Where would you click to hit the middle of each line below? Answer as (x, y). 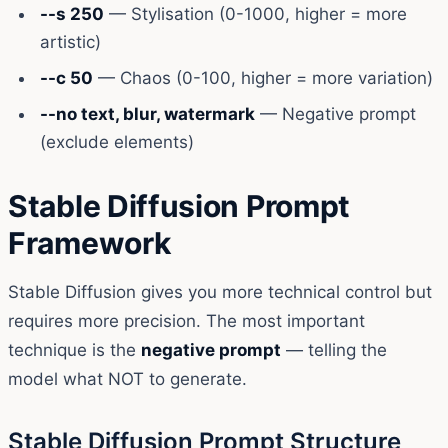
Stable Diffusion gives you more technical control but (220, 291)
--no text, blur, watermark (147, 113)
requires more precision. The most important (186, 320)
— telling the (334, 349)
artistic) (70, 41)
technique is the (74, 349)
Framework (89, 242)
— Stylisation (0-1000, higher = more (255, 13)
